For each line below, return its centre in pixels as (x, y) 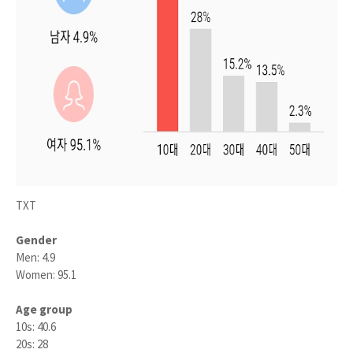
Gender (36, 240)
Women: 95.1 (47, 275)
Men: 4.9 (35, 257)
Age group (44, 309)
